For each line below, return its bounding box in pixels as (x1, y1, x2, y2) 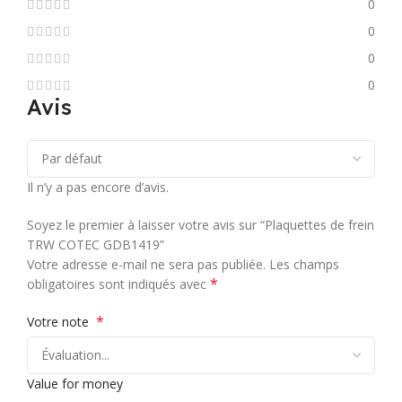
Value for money (27, 375, 123, 393)
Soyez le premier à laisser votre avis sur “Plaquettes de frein (27, 216, 374, 234)
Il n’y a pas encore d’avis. (27, 179, 169, 197)
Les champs (269, 256, 339, 274)
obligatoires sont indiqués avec (27, 275, 210, 293)
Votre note (27, 313, 96, 331)
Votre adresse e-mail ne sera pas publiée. (27, 256, 266, 274)
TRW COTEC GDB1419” (27, 236, 164, 254)
